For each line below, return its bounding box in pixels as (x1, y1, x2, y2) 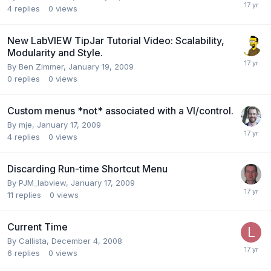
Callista (19, 235, 47, 246)
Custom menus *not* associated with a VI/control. (7, 104, 233, 117)
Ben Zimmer (19, 61, 64, 71)
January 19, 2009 (68, 61, 134, 71)
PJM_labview (19, 177, 66, 188)
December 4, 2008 (51, 235, 122, 246)
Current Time (7, 220, 68, 233)
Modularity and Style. (7, 46, 103, 59)
